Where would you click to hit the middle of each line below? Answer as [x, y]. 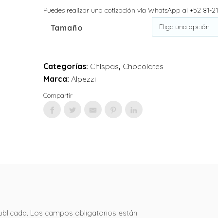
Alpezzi [83, 79]
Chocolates [143, 66]
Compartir [58, 95]
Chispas [104, 66]
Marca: [57, 79]
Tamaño [67, 27]
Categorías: [66, 66]
